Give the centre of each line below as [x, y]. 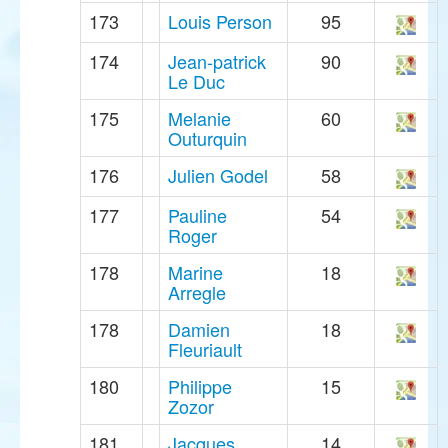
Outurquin [207, 138]
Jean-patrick [217, 61]
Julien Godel [218, 175]
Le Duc [196, 81]
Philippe [200, 386]
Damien [199, 329]
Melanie [199, 118]
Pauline [197, 215]
